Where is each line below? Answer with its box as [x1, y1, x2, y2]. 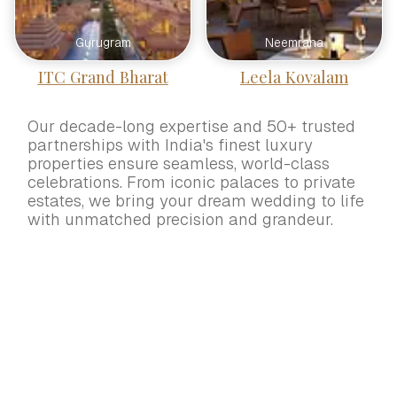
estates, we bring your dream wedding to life [27, 191, 364, 210]
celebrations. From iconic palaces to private [27, 172, 355, 191]
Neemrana [265, 35, 323, 50]
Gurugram [74, 35, 131, 50]
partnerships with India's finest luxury [27, 135, 313, 154]
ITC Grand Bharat [37, 65, 168, 88]
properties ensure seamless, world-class [27, 153, 330, 173]
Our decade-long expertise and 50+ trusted [27, 116, 355, 136]
